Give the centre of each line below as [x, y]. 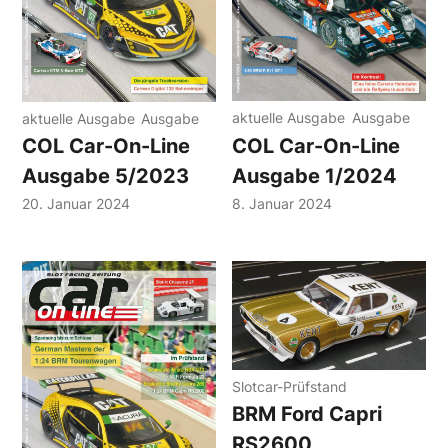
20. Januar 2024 [75, 204]
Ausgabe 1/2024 [314, 175]
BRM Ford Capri [307, 414]
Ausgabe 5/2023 [105, 176]
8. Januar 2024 [282, 203]
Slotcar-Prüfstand [289, 387]
